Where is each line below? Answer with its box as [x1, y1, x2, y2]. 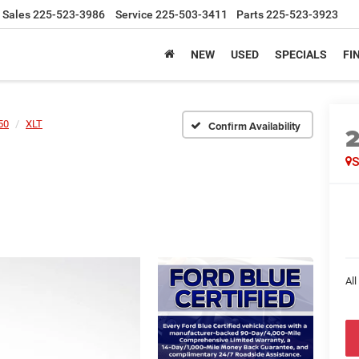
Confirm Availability [208, 118, 301, 134]
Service [115, 8, 153, 22]
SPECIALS [275, 48, 327, 62]
